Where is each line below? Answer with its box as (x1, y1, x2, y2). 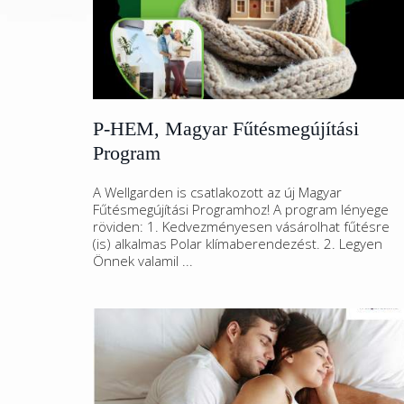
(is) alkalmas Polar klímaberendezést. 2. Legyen (93, 234, 382, 252)
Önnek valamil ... (93, 252, 193, 270)
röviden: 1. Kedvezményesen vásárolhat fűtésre (93, 217, 390, 235)
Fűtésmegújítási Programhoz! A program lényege (93, 200, 389, 218)
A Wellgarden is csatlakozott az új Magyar (93, 183, 342, 201)
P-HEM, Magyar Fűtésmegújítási (93, 117, 359, 140)
